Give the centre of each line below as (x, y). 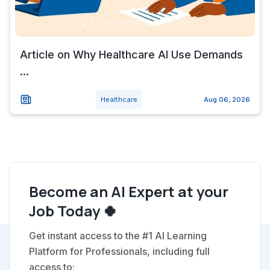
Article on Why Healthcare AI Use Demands (131, 55)
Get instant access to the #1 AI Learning (118, 236)
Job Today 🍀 (73, 211)
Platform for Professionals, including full (119, 251)
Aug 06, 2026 (227, 99)
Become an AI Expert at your (129, 191)
